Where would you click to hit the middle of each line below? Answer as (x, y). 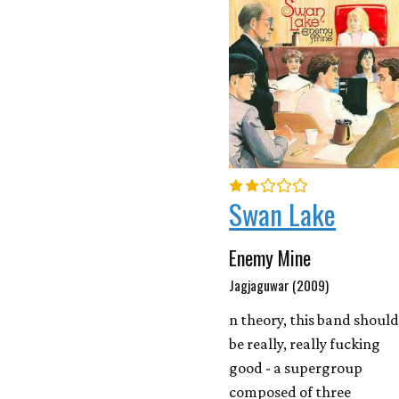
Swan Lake (283, 214)
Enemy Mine (270, 258)
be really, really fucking (305, 344)
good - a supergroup (296, 368)
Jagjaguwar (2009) (279, 285)
